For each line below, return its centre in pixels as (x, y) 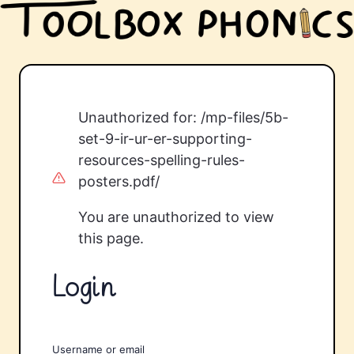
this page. (111, 238)
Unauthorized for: (139, 117)
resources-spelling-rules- (161, 160)
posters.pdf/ (119, 181)
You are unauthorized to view (176, 217)
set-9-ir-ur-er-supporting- (165, 139)
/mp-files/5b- (244, 117)
